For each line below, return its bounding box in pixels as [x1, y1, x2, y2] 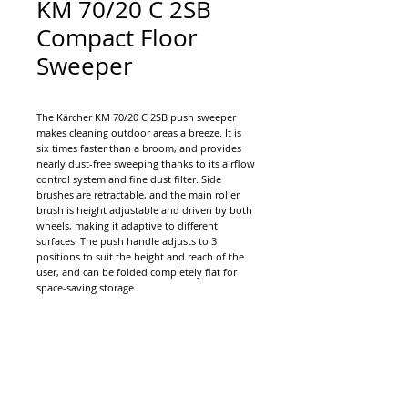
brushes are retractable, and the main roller [36, 188, 240, 201]
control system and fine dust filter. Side [36, 172, 221, 186]
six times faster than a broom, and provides [36, 141, 241, 155]
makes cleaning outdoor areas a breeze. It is [36, 126, 241, 139]
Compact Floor [36, 22, 198, 54]
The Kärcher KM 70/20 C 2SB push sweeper [36, 110, 236, 124]
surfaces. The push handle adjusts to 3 [36, 234, 217, 248]
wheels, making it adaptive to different [36, 219, 218, 232]
